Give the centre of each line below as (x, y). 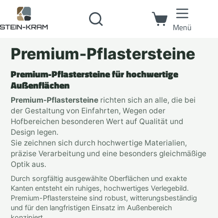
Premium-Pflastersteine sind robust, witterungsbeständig (104, 198)
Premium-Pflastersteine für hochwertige (94, 74)
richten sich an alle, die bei (147, 100)
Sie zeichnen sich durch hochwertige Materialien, (99, 143)
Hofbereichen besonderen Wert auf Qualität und (97, 121)
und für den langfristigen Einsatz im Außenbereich (91, 208)
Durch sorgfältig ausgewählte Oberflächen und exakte (99, 179)
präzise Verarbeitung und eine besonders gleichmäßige (109, 154)
